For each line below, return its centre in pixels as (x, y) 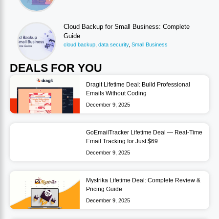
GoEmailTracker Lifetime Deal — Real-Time (144, 132)
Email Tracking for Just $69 (122, 141)
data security (113, 44)
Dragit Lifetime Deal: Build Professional (138, 84)
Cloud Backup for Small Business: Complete (127, 26)
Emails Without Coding (116, 93)
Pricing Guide (104, 189)
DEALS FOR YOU (56, 68)
